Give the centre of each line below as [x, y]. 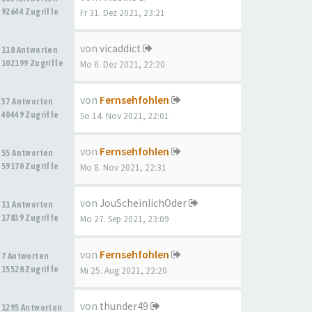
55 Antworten [29, 153]
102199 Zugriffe [32, 63]
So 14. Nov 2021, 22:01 [125, 116]
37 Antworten [29, 101]
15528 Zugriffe [30, 269]
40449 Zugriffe [30, 115]
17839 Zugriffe [30, 218]
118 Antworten [31, 50]
